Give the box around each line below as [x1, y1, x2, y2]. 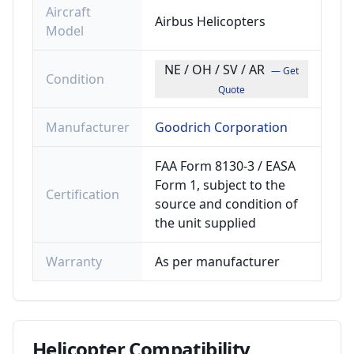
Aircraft [46, 3, 91, 21]
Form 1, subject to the [155, 176, 285, 194]
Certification [46, 186, 119, 203]
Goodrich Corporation [155, 119, 288, 136]
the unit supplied [155, 214, 256, 232]
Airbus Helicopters [155, 13, 265, 30]
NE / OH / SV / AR [164, 61, 265, 78]
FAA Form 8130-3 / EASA [155, 157, 296, 175]
